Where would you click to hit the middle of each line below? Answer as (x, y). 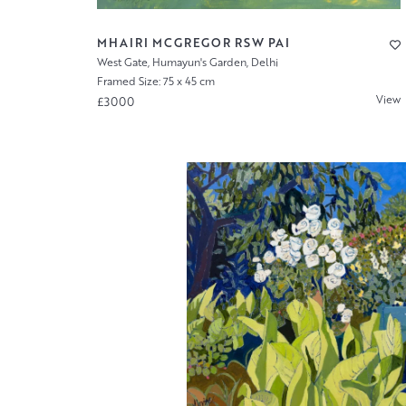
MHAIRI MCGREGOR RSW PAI (193, 43)
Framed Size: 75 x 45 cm (155, 81)
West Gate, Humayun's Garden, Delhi (187, 63)
